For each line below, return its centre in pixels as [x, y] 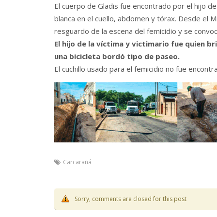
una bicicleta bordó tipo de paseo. [117, 56]
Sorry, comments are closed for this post [131, 199]
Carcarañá [77, 162]
